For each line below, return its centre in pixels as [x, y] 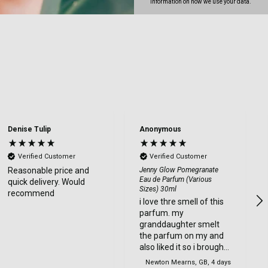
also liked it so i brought [183, 247]
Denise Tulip [29, 129]
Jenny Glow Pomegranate [179, 170]
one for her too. [169, 258]
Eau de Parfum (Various [176, 179]
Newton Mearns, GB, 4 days [188, 263]
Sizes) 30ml [158, 189]
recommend [31, 193]
